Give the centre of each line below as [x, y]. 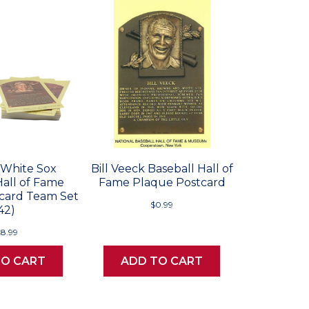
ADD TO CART [162, 261]
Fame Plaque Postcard [162, 182]
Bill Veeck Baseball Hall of [162, 168]
